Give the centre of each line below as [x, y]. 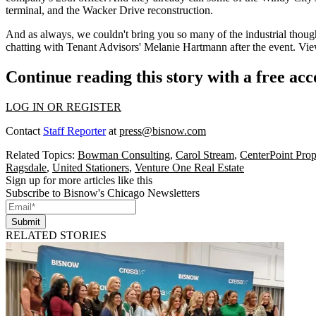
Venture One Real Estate [189, 167]
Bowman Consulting [124, 154]
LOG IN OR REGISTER [63, 107]
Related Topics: [42, 154]
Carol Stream [205, 154]
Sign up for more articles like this [79, 180]
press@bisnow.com [163, 130]
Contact [24, 130]
